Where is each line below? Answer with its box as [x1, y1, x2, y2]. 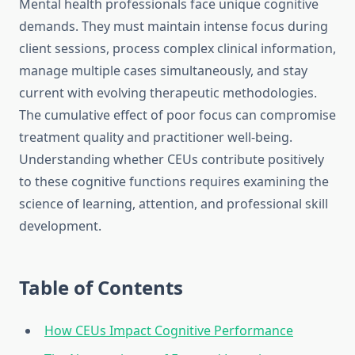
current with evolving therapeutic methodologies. [19, 84, 317, 102]
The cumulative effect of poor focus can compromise [19, 106, 336, 124]
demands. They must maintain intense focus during [19, 17, 328, 36]
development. [19, 217, 101, 235]
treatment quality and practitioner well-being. [19, 128, 292, 147]
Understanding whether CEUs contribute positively [19, 151, 324, 169]
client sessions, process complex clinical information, [19, 40, 336, 58]
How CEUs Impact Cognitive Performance [44, 322, 293, 340]
